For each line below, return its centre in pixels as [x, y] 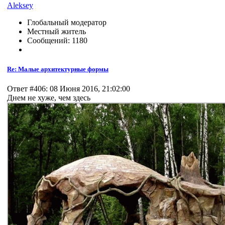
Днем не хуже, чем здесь [49, 97]
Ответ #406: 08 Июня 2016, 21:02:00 [69, 88]
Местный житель [57, 31]
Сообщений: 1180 [57, 40]
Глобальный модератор [67, 22]
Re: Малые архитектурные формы [58, 69]
